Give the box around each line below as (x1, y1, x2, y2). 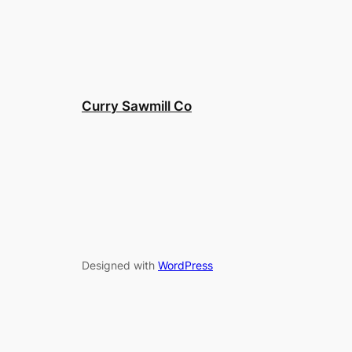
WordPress (158, 258, 213, 272)
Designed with (82, 258, 158, 272)
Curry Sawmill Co (82, 98, 192, 115)
